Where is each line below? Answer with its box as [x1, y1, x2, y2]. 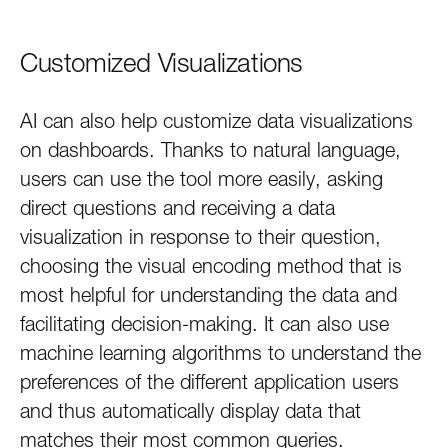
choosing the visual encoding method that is [20, 254, 402, 278]
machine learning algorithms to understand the [20, 341, 421, 365]
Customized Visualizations [20, 47, 303, 79]
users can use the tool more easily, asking [20, 167, 383, 191]
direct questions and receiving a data [20, 196, 335, 220]
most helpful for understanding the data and [20, 283, 397, 307]
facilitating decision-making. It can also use [20, 312, 389, 336]
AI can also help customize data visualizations [20, 109, 413, 133]
